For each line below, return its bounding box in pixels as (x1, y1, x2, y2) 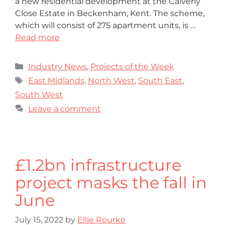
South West (15, 89, 63, 99)
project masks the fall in (15, 172, 207, 192)
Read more (15, 32, 60, 42)
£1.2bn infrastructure (15, 155, 181, 175)
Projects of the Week (90, 61, 174, 71)
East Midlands (28, 75, 84, 85)
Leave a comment (28, 103, 101, 114)
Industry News (28, 61, 87, 71)
